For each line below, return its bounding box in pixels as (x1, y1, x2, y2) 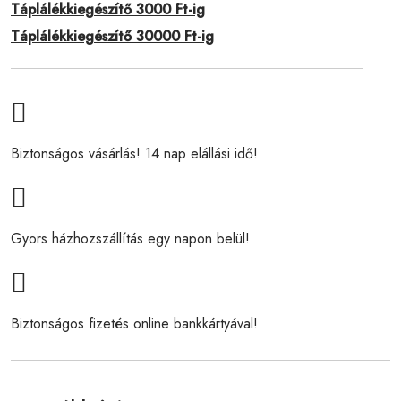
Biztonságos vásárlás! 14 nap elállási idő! (11, 142, 258, 164)
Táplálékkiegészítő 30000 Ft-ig (11, 25, 214, 47)
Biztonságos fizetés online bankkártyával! (11, 312, 258, 334)
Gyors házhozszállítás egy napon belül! (11, 227, 250, 249)
